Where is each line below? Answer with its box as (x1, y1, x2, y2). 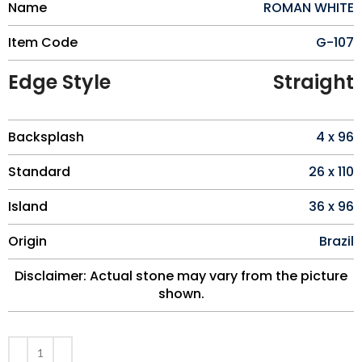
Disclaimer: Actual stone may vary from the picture (15, 266, 347, 285)
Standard (8, 162, 70, 181)
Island (8, 196, 48, 216)
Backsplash (8, 127, 84, 146)
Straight (273, 68, 354, 95)
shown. (158, 284, 204, 303)
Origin (8, 231, 47, 250)
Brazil (319, 231, 354, 250)
